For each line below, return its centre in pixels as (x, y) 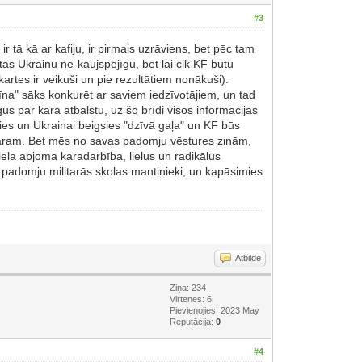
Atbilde (248, 257)
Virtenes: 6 (191, 299)
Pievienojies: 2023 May (215, 310)
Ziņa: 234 (188, 287)
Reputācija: (193, 321)
